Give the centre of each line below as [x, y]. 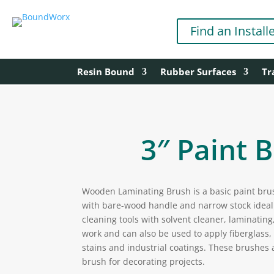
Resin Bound [106, 72]
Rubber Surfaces [198, 72]
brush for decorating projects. [144, 262]
